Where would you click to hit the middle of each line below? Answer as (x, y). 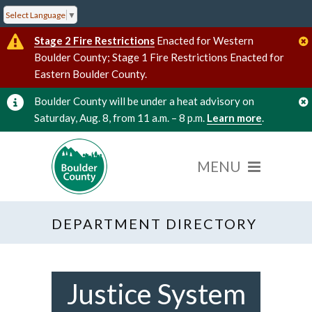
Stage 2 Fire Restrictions (94, 40)
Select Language (36, 15)
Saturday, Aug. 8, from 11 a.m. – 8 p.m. (120, 117)
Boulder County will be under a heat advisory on (144, 101)
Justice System (156, 294)
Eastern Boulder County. (91, 73)
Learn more (234, 117)
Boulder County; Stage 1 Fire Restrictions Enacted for (159, 57)
